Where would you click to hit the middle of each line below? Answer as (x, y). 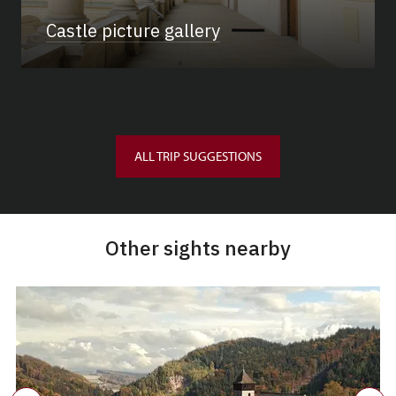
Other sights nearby (198, 247)
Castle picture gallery (133, 30)
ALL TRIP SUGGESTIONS (198, 156)
